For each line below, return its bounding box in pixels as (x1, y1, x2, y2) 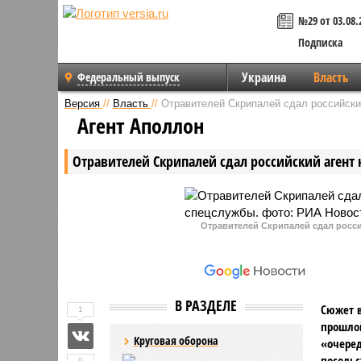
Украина (241, 68, 286, 86)
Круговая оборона (133, 332, 218, 348)
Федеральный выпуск (77, 69, 180, 85)
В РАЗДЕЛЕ (175, 295, 237, 315)
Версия (64, 97, 100, 110)
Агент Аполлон (77, 110, 204, 140)
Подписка (298, 35, 343, 50)
